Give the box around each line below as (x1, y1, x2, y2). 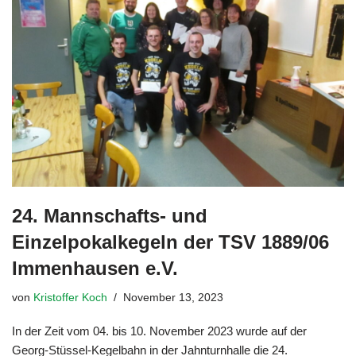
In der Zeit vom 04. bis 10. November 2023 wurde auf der (12, 323, 307, 338)
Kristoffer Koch (33, 291, 107, 304)
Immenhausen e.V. (12, 257, 178, 279)
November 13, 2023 (123, 291, 223, 304)
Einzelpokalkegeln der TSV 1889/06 (12, 230, 329, 253)
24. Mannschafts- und (12, 204, 207, 226)
